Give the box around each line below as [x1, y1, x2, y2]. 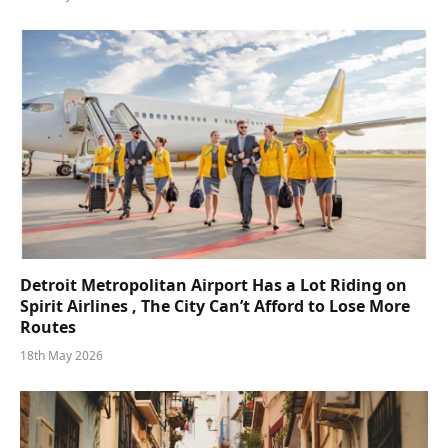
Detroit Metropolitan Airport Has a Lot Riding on [20, 274, 407, 297]
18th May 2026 [20, 347, 103, 365]
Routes [20, 316, 76, 339]
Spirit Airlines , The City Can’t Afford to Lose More [20, 295, 410, 318]
